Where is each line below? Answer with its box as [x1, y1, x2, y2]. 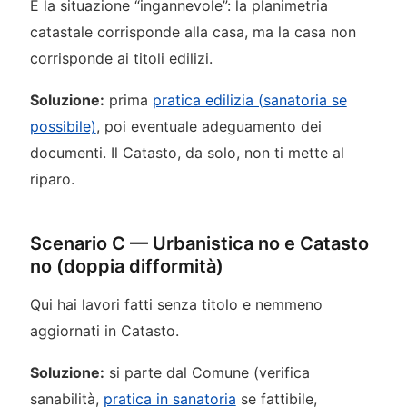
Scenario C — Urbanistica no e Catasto [29, 232, 369, 254]
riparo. [29, 169, 74, 188]
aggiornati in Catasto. [29, 321, 179, 340]
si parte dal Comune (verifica [104, 362, 310, 382]
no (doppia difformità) [29, 254, 223, 277]
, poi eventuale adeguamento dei [95, 116, 322, 135]
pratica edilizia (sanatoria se [152, 90, 347, 109]
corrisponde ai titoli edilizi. [29, 49, 213, 68]
